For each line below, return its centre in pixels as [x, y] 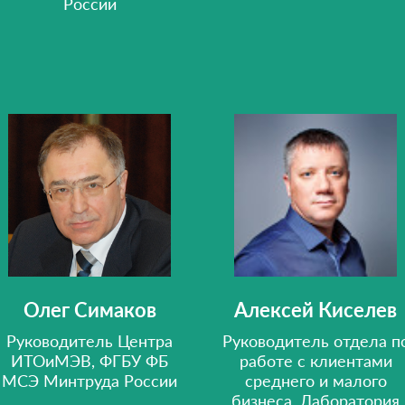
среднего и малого [316, 381]
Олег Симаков [89, 310]
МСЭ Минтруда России [89, 381]
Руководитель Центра [89, 341]
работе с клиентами [316, 361]
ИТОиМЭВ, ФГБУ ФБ [89, 361]
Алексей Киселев [316, 310]
